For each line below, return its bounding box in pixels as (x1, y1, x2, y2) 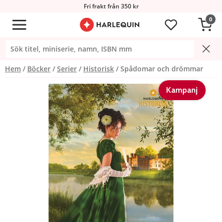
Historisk (83, 63, 114, 73)
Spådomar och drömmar (120, 63, 203, 73)
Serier (57, 63, 77, 73)
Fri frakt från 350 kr (83, 2, 139, 10)
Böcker (27, 63, 51, 73)
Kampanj (166, 85, 198, 95)
